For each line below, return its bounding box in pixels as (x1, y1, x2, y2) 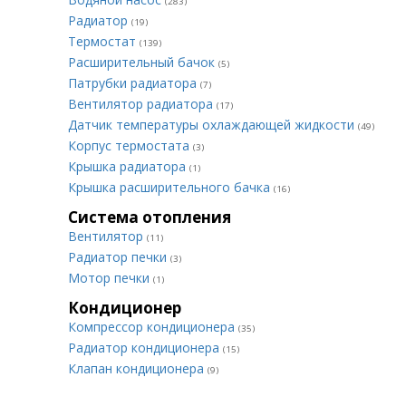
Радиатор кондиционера (68, 339, 223, 356)
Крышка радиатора (68, 158, 189, 175)
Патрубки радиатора (68, 74, 200, 92)
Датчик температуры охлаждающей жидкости (68, 116, 358, 133)
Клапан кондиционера (68, 360, 208, 377)
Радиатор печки (68, 248, 170, 266)
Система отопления (68, 207, 231, 227)
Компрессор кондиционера (68, 318, 238, 335)
